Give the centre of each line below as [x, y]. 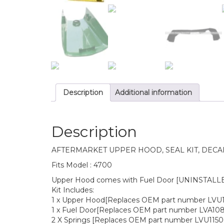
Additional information [153, 93]
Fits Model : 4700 [82, 165]
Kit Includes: [73, 190]
